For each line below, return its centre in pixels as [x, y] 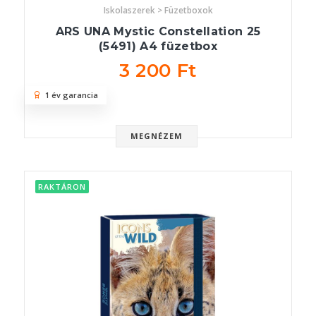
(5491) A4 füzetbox [158, 47]
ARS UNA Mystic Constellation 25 [158, 32]
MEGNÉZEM [157, 136]
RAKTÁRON [62, 187]
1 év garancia [69, 95]
